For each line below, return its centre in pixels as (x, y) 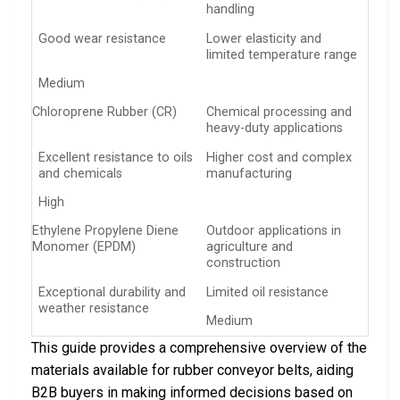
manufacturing (250, 173)
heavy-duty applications (275, 129)
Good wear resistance (103, 38)
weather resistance (94, 308)
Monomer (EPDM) (84, 247)
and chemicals (81, 173)
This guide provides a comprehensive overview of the (199, 348)
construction (244, 263)
